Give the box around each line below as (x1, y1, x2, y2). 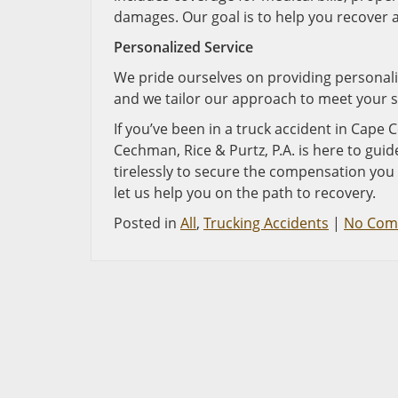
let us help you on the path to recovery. (114, 183, 376, 203)
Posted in (114, 213, 180, 233)
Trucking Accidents (203, 213, 329, 233)
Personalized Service (114, 37, 253, 57)
